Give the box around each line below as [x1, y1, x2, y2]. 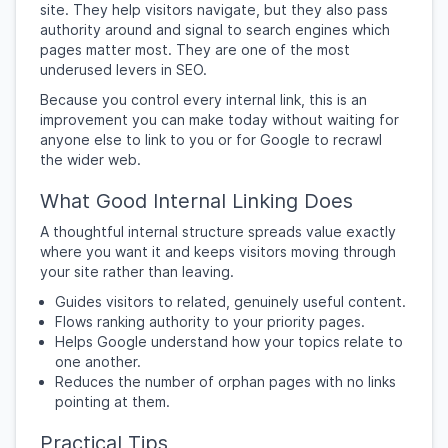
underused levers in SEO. [40, 61, 207, 78]
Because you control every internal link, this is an [40, 91, 367, 108]
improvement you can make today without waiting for [40, 111, 399, 128]
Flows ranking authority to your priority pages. [55, 313, 365, 330]
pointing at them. [55, 393, 170, 410]
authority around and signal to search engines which [40, 21, 390, 38]
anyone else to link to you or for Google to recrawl [40, 131, 382, 148]
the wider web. [40, 151, 141, 168]
